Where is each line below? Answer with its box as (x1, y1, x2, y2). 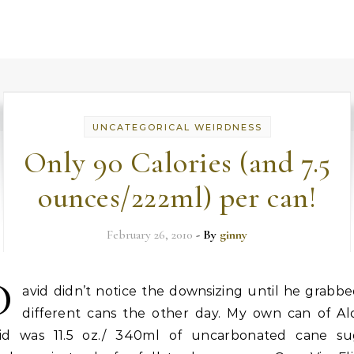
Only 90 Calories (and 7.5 (23, 145, 331, 181)
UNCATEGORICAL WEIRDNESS (92, 122, 262, 133)
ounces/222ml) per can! (38, 179, 316, 216)
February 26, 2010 (107, 227, 193, 243)
